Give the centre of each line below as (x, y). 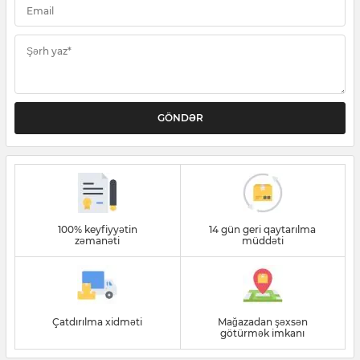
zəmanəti (98, 240)
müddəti (262, 240)
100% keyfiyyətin (97, 229)
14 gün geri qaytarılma (263, 229)
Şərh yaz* (49, 51)
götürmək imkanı (263, 333)
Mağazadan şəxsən (262, 321)
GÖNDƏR (180, 117)
